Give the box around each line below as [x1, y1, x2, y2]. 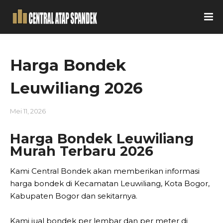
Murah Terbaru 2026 [10, 143, 153, 159]
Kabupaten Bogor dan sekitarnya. [10, 191, 137, 201]
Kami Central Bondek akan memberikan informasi [10, 166, 200, 176]
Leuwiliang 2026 [10, 79, 143, 98]
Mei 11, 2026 [10, 107, 46, 115]
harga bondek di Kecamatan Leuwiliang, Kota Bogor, [10, 179, 210, 188]
